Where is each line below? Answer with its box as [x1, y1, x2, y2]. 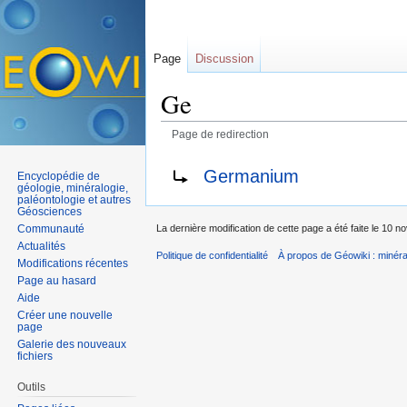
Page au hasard [17, 273, 97, 287]
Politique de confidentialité [156, 250, 268, 262]
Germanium [203, 165, 299, 186]
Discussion [195, 52, 253, 65]
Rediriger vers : [161, 158, 249, 174]
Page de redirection [171, 128, 269, 141]
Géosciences [17, 204, 83, 218]
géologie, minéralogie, [17, 181, 129, 194]
